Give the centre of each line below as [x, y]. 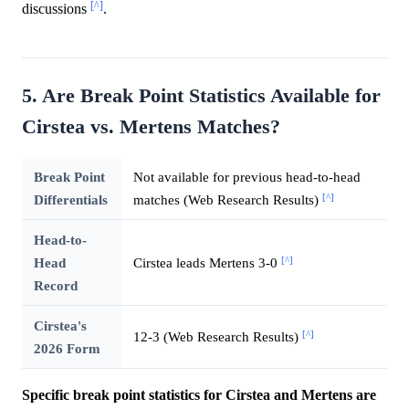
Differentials [70, 200]
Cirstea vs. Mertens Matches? [151, 127]
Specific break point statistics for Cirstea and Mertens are [199, 395]
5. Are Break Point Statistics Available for [201, 96]
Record [55, 286]
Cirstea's [60, 326]
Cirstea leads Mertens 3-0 [207, 263]
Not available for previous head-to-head [246, 177]
